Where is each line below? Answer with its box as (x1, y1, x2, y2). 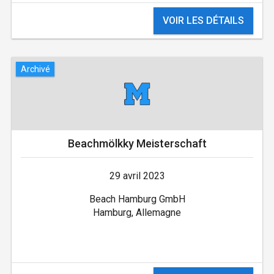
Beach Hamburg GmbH (89, 193, 185, 206)
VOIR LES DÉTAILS (163, 15, 245, 27)
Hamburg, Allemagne (93, 207, 181, 219)
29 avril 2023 (109, 170, 165, 182)
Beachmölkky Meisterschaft (67, 137, 207, 150)
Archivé (20, 64, 50, 74)
